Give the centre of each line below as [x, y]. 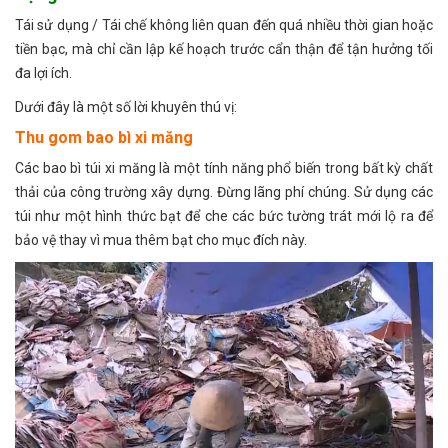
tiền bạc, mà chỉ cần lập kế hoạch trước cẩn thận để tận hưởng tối [224, 49]
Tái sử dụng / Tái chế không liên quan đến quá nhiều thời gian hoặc [224, 25]
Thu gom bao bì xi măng [104, 138]
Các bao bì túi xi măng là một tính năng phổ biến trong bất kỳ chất [224, 168]
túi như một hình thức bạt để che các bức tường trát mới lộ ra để [224, 216]
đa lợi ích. [43, 73]
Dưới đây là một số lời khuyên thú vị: [126, 107]
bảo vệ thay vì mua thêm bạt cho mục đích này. [161, 240]
